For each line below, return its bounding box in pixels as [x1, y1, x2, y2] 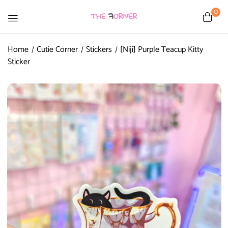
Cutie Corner [37, 43, 78, 56]
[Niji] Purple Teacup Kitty [120, 43, 203, 56]
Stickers [86, 43, 112, 56]
